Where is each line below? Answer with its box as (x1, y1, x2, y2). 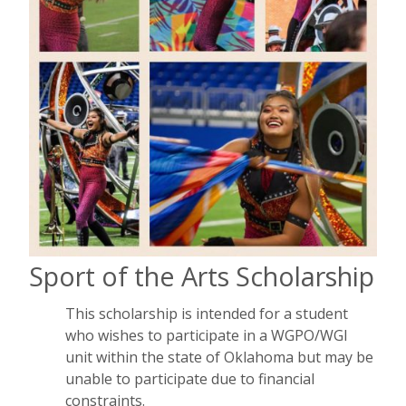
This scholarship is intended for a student (65, 304, 348, 324)
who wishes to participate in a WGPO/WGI (65, 325, 348, 346)
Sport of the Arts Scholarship (29, 257, 374, 294)
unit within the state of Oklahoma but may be (65, 347, 373, 368)
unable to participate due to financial (65, 369, 314, 390)
